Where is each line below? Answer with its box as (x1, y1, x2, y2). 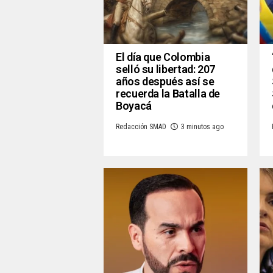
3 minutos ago (181, 122, 224, 131)
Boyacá (116, 99, 152, 112)
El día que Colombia (116, 50, 210, 63)
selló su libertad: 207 (116, 62, 216, 76)
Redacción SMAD (116, 122, 166, 131)
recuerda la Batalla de (116, 87, 221, 100)
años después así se (116, 74, 214, 88)
